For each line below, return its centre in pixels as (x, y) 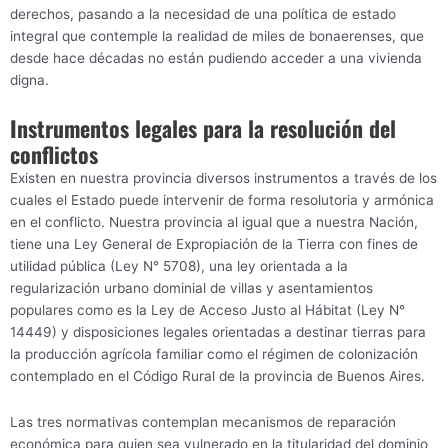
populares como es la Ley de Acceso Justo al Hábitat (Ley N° (207, 309)
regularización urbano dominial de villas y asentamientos (191, 287)
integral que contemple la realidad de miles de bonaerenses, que (217, 35)
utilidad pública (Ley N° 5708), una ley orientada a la (179, 265)
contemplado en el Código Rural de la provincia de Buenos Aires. (217, 375)
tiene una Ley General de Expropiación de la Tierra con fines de (214, 243)
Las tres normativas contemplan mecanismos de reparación (203, 421)
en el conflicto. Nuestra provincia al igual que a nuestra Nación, (214, 221)
